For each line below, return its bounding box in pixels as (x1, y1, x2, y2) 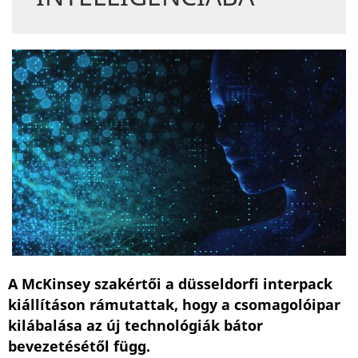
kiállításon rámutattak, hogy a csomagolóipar (8, 295, 340, 316)
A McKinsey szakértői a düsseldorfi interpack (8, 274, 332, 296)
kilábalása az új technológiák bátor (8, 316, 263, 337)
